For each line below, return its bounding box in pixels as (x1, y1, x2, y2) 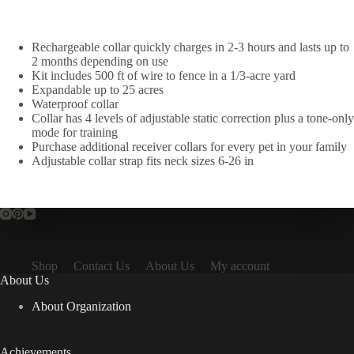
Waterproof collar (32, 96, 119, 111)
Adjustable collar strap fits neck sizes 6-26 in (32, 153, 254, 168)
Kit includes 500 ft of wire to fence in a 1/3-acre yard (32, 68, 296, 82)
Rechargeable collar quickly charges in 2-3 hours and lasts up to (32, 40, 349, 54)
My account (210, 258, 269, 273)
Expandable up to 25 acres (32, 82, 164, 96)
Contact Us (73, 258, 130, 273)
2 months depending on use (32, 54, 168, 68)
